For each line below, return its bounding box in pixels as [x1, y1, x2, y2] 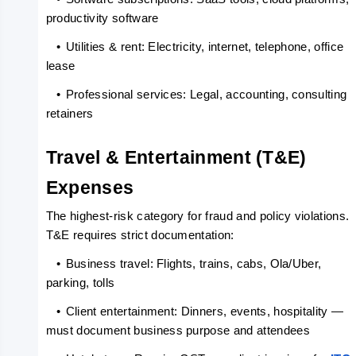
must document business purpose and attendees [45, 324, 310, 337]
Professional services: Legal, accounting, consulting [65, 88, 347, 101]
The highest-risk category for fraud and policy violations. [45, 210, 350, 222]
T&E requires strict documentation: [45, 229, 234, 242]
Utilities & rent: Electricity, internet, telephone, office [65, 41, 344, 53]
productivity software [45, 12, 159, 25]
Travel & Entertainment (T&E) [45, 147, 307, 168]
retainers [45, 107, 94, 120]
